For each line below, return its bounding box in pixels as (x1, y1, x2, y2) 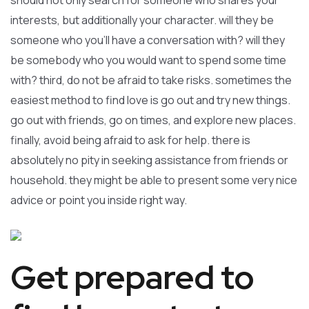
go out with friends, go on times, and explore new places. (10, 112, 296, 128)
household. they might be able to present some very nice (10, 172, 297, 188)
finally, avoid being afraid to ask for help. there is (10, 132, 250, 148)
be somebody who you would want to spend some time (10, 52, 286, 68)
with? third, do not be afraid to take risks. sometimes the (10, 72, 292, 88)
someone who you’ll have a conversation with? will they (10, 32, 285, 48)
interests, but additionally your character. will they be (10, 12, 274, 28)
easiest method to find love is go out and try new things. (10, 92, 290, 108)
